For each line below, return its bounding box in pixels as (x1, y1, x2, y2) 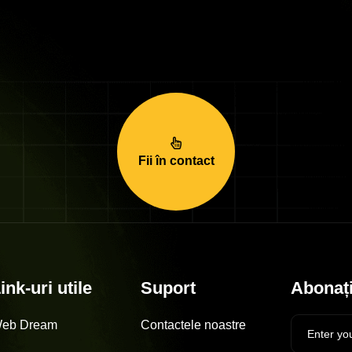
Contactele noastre (140, 317, 246, 332)
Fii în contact (137, 153, 214, 167)
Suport (140, 277, 196, 298)
